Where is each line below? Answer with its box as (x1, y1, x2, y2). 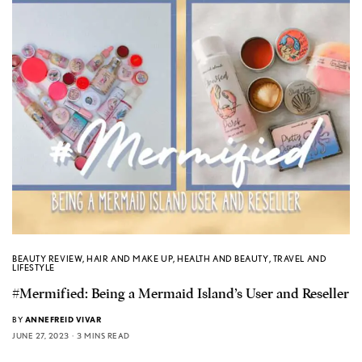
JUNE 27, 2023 (12, 330, 69, 341)
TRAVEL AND (272, 253, 327, 265)
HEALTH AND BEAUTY (177, 253, 269, 265)
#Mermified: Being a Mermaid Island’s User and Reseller (12, 285, 349, 303)
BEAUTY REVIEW (12, 253, 83, 265)
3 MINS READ (77, 330, 130, 341)
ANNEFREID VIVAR (24, 314, 101, 325)
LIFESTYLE (12, 262, 55, 274)
